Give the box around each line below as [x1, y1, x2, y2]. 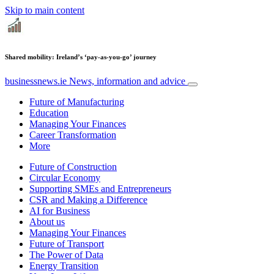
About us [29, 216, 65, 227]
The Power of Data [29, 249, 103, 260]
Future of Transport [29, 238, 104, 249]
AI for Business [29, 205, 90, 216]
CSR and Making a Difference [29, 194, 147, 205]
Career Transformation [29, 129, 116, 140]
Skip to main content [5, 5, 84, 15]
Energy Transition [29, 260, 98, 271]
